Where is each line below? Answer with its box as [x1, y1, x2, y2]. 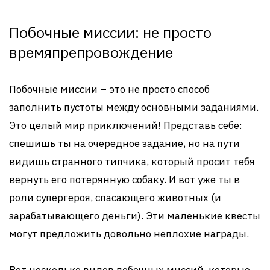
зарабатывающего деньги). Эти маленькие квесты [9, 209, 260, 222]
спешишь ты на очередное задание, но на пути [9, 137, 240, 150]
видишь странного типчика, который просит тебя [9, 155, 255, 168]
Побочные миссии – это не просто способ [9, 83, 210, 96]
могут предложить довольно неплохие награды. [9, 227, 249, 240]
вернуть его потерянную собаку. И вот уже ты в [9, 173, 240, 186]
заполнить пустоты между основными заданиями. [9, 101, 259, 114]
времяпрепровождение [9, 42, 173, 62]
